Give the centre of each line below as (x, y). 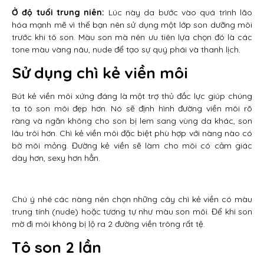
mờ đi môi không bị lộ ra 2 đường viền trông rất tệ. (108, 224)
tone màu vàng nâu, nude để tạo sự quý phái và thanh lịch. (126, 49)
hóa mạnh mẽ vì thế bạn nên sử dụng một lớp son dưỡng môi (132, 25)
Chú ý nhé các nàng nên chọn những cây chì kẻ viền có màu (132, 199)
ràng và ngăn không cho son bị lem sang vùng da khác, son (132, 121)
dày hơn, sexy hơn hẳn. (56, 158)
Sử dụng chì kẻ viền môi (100, 73)
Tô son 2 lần (57, 247)
